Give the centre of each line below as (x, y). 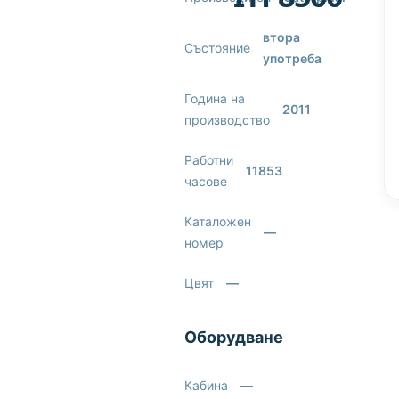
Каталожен (218, 221)
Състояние (218, 48)
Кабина (207, 385)
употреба (293, 58)
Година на (215, 98)
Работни (209, 160)
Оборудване (234, 337)
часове (206, 181)
